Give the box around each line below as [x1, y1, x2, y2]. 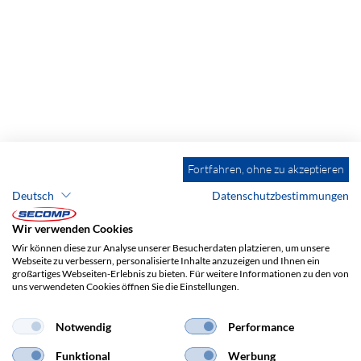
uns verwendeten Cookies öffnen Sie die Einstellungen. [12, 280, 239, 293]
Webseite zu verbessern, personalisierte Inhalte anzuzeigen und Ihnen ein [12, 255, 320, 267]
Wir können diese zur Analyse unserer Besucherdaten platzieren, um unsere [12, 242, 330, 254]
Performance [227, 319, 294, 334]
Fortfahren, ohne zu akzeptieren [188, 161, 344, 176]
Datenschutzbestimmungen [212, 188, 349, 202]
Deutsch [12, 188, 54, 202]
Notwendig [55, 319, 111, 334]
